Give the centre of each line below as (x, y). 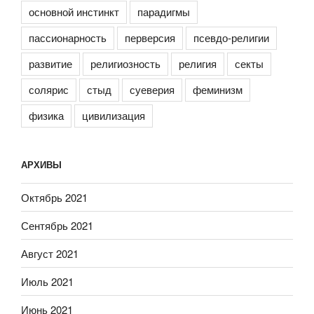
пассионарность (68, 37)
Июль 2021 (47, 281)
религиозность (125, 63)
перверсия (150, 37)
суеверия (152, 89)
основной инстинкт (74, 11)
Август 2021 (50, 253)
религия (198, 63)
